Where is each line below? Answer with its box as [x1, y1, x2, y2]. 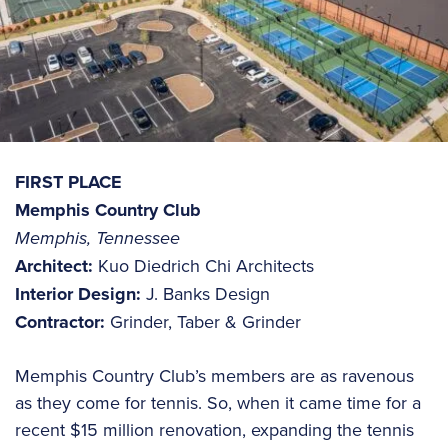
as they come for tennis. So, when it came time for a [15, 390, 421, 416]
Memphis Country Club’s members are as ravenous [15, 363, 414, 389]
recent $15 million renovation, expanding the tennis [15, 417, 414, 443]
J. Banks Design [141, 281, 270, 307]
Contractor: [15, 309, 105, 336]
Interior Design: [15, 281, 141, 308]
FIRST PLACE [15, 169, 122, 196]
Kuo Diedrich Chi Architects [93, 253, 314, 279]
